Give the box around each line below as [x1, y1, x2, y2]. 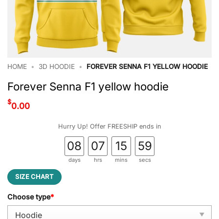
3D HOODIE [39, 63, 75, 70]
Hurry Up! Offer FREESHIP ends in [58, 122, 161, 130]
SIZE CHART [15, 173, 54, 180]
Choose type [7, 193, 50, 201]
